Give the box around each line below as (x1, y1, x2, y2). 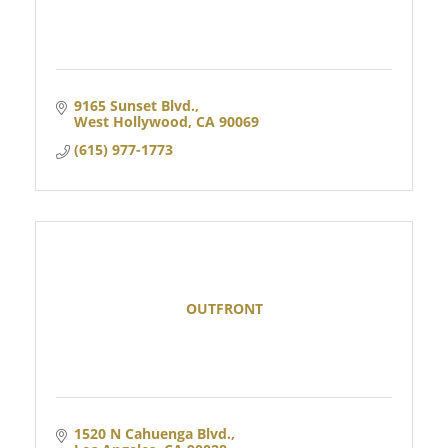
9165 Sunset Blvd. (73, 95, 195, 115)
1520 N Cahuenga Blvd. (73, 423, 231, 443)
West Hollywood (73, 111, 188, 131)
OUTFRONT (185, 299, 263, 319)
